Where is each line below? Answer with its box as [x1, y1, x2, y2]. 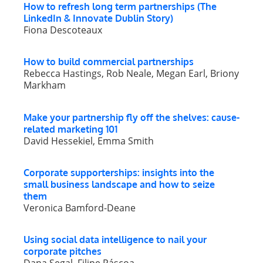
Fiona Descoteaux [23, 23, 102, 36]
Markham [23, 79, 66, 92]
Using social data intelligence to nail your [23, 234, 207, 246]
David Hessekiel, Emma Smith [23, 134, 154, 147]
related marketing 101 [23, 123, 117, 135]
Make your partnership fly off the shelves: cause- [23, 111, 240, 123]
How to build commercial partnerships [23, 56, 194, 68]
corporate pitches [23, 245, 102, 258]
